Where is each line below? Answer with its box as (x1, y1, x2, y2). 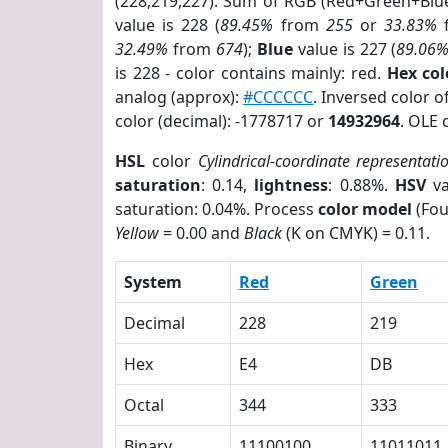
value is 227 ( (292, 38, 397, 60)
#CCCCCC (243, 86, 314, 108)
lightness (254, 174, 329, 196)
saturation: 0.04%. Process (115, 198, 319, 220)
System (124, 271, 182, 293)
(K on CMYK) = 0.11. (282, 222, 430, 244)
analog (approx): (115, 86, 244, 108)
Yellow (115, 222, 159, 244)
